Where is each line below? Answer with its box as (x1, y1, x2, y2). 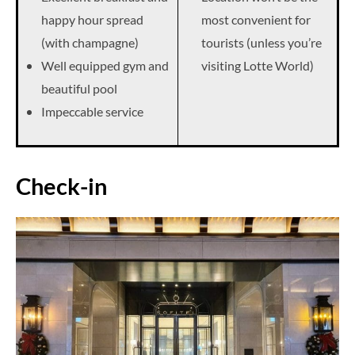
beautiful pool (41, 80, 117, 96)
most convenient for (201, 11, 311, 27)
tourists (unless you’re (201, 34, 322, 50)
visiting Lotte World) (201, 57, 314, 73)
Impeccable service (41, 103, 143, 119)
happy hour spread (41, 11, 143, 27)
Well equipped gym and (41, 57, 169, 73)
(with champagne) (41, 34, 139, 50)
